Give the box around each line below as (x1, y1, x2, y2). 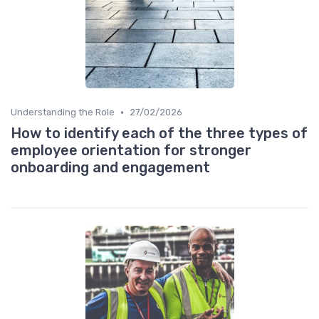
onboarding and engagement (11, 159, 210, 177)
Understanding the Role (11, 107, 115, 118)
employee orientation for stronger (11, 142, 251, 159)
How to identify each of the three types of (11, 125, 308, 142)
